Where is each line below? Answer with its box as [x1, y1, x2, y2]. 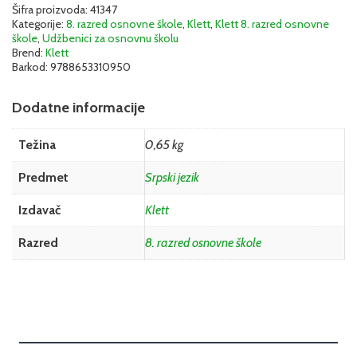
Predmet [18, 169, 69, 185]
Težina [18, 136, 56, 152]
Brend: [12, 45, 45, 60]
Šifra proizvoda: [12, 2, 90, 17]
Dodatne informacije [12, 98, 145, 116]
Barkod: [12, 59, 50, 74]
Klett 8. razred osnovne [215, 16, 329, 31]
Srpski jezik [145, 169, 199, 185]
